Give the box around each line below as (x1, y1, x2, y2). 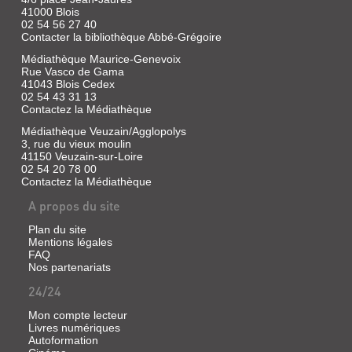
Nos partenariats (27, 261, 111, 273)
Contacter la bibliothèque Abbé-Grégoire (20, 31, 222, 43)
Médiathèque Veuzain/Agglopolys (20, 125, 186, 137)
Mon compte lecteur (27, 309, 127, 321)
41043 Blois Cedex (20, 78, 115, 90)
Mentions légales (27, 236, 112, 248)
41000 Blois (20, 5, 79, 18)
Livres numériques (27, 321, 120, 334)
